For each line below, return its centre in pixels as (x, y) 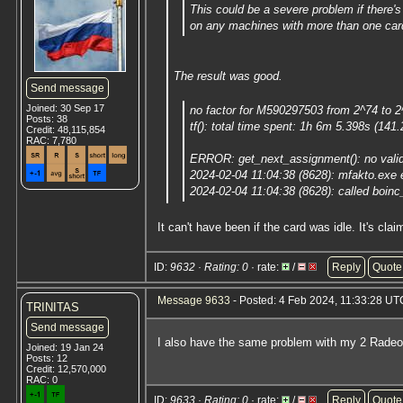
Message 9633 (194, 300)
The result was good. (228, 76)
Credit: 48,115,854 (66, 130)
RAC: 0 (42, 380)
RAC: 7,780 (51, 140)
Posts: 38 (47, 119)
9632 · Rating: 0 (209, 267)
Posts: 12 (47, 358)
